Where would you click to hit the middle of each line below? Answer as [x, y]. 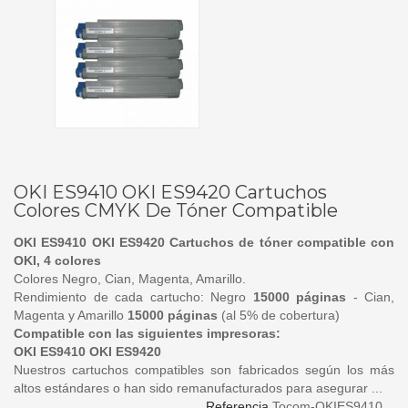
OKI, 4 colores [57, 260]
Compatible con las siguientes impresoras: [147, 333]
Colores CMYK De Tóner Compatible [176, 210]
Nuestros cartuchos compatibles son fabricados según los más [204, 369]
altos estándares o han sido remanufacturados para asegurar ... [198, 388]
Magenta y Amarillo [71, 315]
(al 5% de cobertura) [280, 315]
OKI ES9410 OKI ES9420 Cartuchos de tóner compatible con [204, 242]
